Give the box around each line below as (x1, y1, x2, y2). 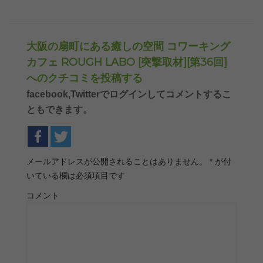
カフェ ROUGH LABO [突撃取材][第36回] (26, 56, 227, 69)
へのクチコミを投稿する (26, 72, 143, 85)
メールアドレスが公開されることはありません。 (26, 157, 207, 167)
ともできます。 (26, 104, 92, 115)
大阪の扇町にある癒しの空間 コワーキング (26, 40, 230, 53)
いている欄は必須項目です (26, 171, 125, 181)
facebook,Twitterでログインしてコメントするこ (26, 89, 231, 100)
